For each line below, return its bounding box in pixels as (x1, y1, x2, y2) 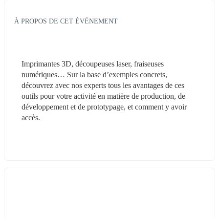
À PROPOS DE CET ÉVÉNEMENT (14, 17, 118, 25)
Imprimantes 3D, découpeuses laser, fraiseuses (22, 59, 164, 68)
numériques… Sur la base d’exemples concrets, (22, 70, 167, 79)
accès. (22, 113, 40, 122)
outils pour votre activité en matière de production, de (22, 91, 185, 100)
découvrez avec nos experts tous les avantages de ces (22, 81, 184, 89)
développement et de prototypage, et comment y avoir (22, 102, 187, 111)
